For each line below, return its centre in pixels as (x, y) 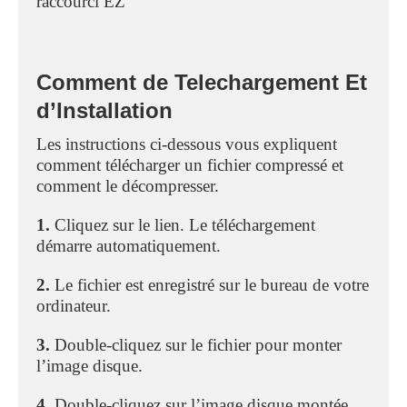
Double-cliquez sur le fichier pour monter (196, 344)
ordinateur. (76, 305)
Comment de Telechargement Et (202, 82)
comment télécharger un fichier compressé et (190, 164)
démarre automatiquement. (131, 245)
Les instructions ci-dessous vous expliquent (187, 144)
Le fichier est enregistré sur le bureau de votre (209, 284)
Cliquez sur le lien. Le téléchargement (183, 224)
